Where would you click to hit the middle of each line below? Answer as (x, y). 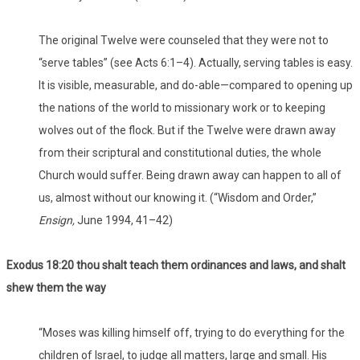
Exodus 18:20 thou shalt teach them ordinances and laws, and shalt (176, 266)
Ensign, (57, 221)
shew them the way (56, 288)
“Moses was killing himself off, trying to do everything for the (192, 333)
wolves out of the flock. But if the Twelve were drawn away (187, 131)
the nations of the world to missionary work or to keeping (182, 108)
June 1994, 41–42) (124, 221)
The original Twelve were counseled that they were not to (184, 41)
